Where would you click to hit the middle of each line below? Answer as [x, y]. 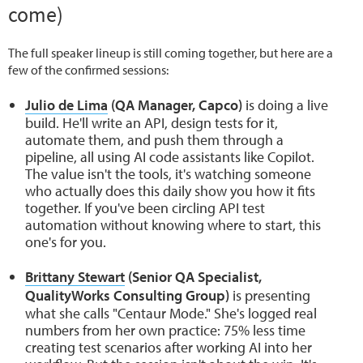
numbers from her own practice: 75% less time [165, 331]
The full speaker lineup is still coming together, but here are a [171, 53]
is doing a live [285, 105]
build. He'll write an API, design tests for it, [152, 123]
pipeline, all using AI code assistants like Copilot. [170, 157]
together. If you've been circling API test [145, 208]
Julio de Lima [66, 105]
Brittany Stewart [75, 277]
